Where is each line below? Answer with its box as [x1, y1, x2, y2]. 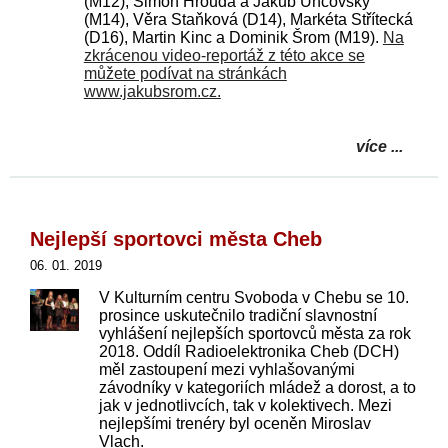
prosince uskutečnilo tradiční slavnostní [98, 307, 377, 324]
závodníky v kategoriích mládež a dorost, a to [98, 379, 416, 396]
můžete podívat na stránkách [83, 65, 287, 82]
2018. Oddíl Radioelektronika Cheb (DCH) [98, 343, 399, 360]
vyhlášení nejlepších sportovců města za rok [98, 325, 411, 342]
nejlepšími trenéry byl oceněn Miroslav [98, 415, 371, 432]
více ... [356, 138, 403, 155]
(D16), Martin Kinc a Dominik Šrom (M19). [83, 29, 383, 46]
